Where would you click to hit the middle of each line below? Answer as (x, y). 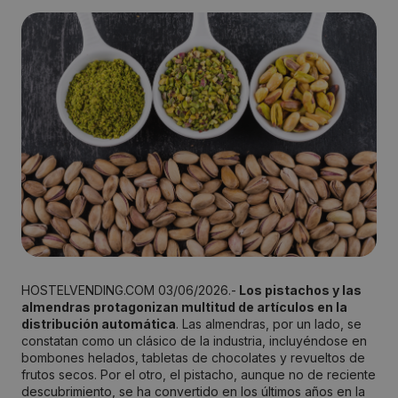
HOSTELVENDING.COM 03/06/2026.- (129, 291)
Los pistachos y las (299, 291)
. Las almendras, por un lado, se (269, 324)
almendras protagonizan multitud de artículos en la (184, 307)
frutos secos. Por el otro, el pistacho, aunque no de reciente (199, 375)
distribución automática (99, 324)
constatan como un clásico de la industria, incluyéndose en (194, 341)
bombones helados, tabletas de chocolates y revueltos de (193, 358)
